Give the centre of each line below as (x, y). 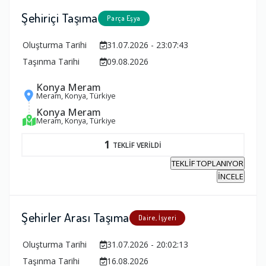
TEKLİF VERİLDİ (137, 145)
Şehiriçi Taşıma (60, 18)
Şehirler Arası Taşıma (75, 217)
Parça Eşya (123, 18)
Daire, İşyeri (157, 217)
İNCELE (231, 176)
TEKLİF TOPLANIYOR (208, 163)
